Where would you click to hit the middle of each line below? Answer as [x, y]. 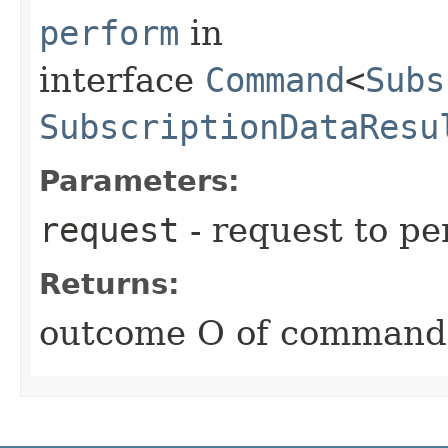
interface [122, 79]
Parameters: [139, 180]
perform [109, 32]
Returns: [109, 283]
